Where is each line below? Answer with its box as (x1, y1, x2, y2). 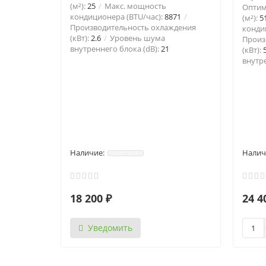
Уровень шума (108, 33, 165, 43)
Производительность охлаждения (70, 22, 196, 33)
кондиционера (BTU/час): (70, 11, 164, 22)
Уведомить (88, 222, 132, 233)
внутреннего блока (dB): (70, 43, 161, 54)
